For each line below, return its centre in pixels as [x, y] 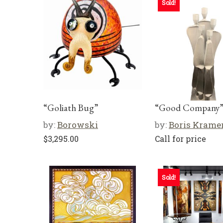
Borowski [78, 125]
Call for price [180, 139]
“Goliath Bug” [71, 108]
